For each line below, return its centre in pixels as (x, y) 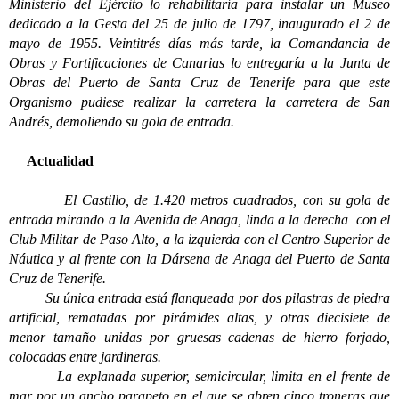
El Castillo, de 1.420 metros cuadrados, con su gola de (199, 200)
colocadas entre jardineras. (85, 357)
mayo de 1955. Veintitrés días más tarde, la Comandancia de (199, 43)
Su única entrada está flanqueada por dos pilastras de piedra (199, 298)
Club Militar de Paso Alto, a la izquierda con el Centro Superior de (199, 239)
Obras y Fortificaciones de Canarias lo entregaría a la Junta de (199, 63)
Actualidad (53, 161)
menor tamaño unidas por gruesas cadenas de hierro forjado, (199, 337)
